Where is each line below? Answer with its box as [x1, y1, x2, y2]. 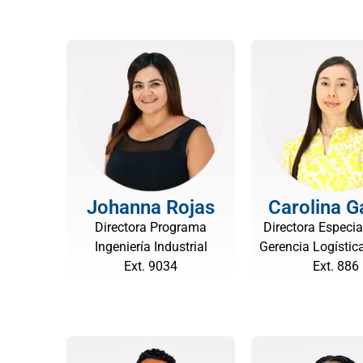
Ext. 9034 [124, 258, 177, 274]
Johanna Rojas [87, 196, 215, 219]
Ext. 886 [312, 258, 359, 274]
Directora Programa [95, 220, 207, 235]
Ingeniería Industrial [94, 239, 207, 254]
